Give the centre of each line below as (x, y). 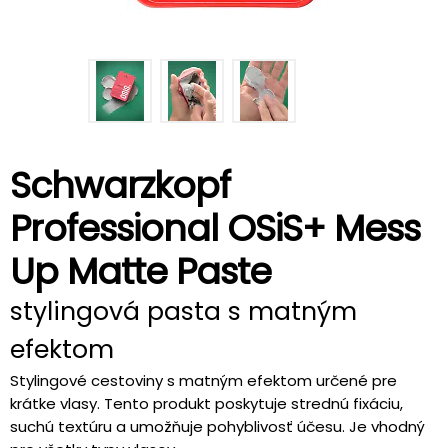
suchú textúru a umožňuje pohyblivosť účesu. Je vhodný (217, 426)
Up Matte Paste (140, 271)
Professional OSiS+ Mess (215, 228)
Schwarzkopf (120, 185)
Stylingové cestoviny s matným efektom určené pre (203, 380)
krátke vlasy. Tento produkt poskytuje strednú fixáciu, (206, 403)
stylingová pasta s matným (183, 311)
